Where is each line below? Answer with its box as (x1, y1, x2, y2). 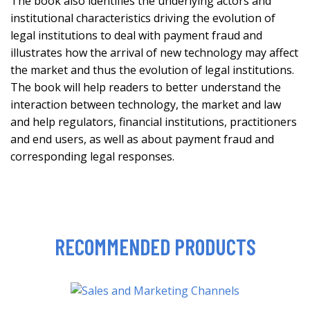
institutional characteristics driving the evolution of (10, 10, 275, 26)
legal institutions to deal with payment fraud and (10, 27, 262, 43)
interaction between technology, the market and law (10, 96, 281, 112)
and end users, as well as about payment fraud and (10, 131, 274, 147)
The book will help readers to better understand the (10, 79, 281, 95)
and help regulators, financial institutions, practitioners (10, 113, 297, 129)
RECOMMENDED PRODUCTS (54, 232, 256, 259)
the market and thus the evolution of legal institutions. (10, 62, 294, 77)
